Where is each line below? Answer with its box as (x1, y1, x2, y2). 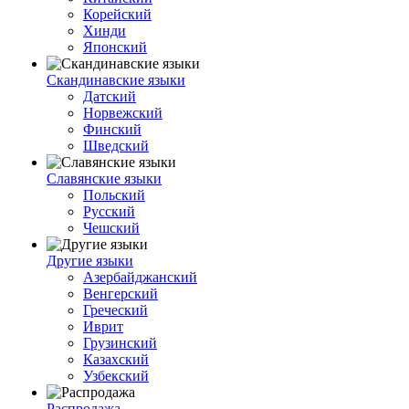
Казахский (83, 351, 149, 367)
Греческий (83, 302, 148, 318)
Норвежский (83, 105, 163, 121)
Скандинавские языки (47, 72, 185, 88)
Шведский (83, 138, 149, 153)
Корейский (83, 6, 152, 22)
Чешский (83, 220, 140, 236)
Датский (83, 89, 136, 104)
